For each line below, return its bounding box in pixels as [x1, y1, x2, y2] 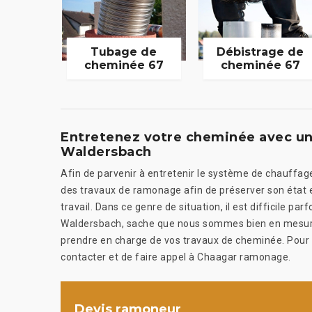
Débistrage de [217, 45, 304, 58]
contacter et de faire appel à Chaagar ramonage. [61, 251, 291, 263]
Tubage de [91, 45, 157, 58]
